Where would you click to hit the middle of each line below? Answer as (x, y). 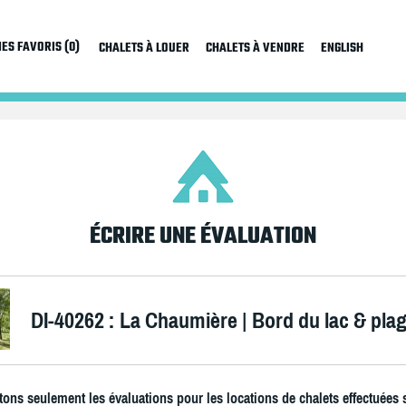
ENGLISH (342, 48)
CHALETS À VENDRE (255, 48)
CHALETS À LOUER (144, 48)
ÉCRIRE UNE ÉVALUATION (203, 237)
